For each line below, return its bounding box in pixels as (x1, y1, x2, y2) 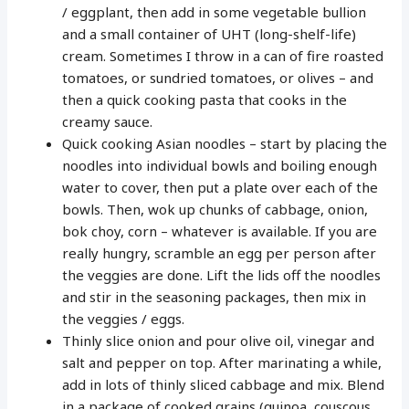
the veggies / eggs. (62, 309, 185, 328)
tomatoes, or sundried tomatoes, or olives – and (62, 68, 374, 87)
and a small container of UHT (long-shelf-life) (62, 24, 357, 43)
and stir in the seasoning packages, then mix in (62, 287, 367, 306)
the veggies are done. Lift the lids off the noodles (62, 265, 382, 284)
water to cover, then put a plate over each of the (62, 177, 379, 196)
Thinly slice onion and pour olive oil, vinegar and (62, 330, 375, 350)
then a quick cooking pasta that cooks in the (62, 89, 348, 109)
